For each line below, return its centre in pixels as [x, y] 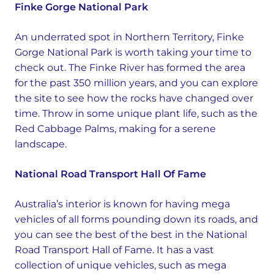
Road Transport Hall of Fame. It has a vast [114, 250]
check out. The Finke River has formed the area [130, 68]
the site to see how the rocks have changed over [134, 98]
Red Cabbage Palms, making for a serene [115, 129]
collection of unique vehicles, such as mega [120, 265]
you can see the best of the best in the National [131, 235]
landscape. [41, 144]
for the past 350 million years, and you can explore [136, 83]
